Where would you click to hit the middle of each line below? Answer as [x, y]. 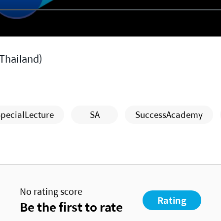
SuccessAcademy [169, 115]
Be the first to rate [71, 207]
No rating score [51, 191]
